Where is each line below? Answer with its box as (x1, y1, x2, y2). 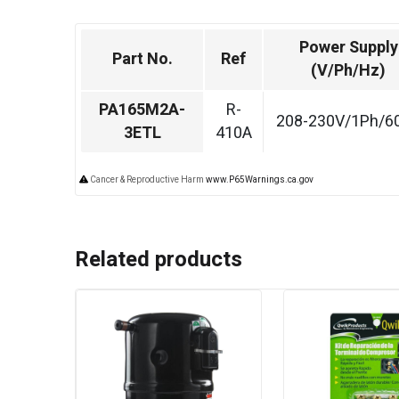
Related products (75, 244, 242, 276)
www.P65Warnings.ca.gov (206, 174, 313, 187)
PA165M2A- (99, 98, 185, 123)
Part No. (111, 47, 173, 72)
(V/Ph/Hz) (311, 59, 386, 84)
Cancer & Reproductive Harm (88, 174, 206, 187)
